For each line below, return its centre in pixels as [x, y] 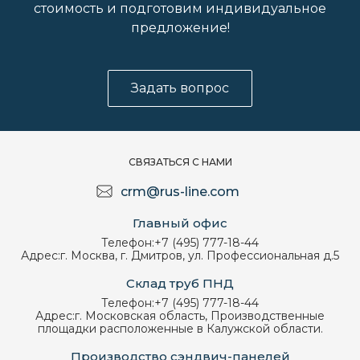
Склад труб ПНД [180, 284]
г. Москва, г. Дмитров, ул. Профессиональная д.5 [200, 256]
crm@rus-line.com [180, 192]
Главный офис [180, 223]
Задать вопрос [180, 88]
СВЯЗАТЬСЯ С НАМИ [180, 162]
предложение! [180, 28]
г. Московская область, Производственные [200, 316]
